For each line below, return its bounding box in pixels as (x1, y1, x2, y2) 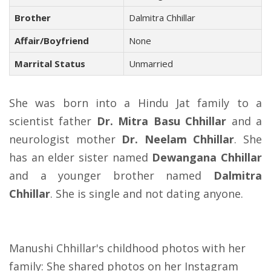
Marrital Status (15, 57, 85, 70)
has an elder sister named (9, 150, 152, 165)
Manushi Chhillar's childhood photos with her (9, 241, 246, 255)
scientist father (9, 114, 97, 128)
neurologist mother (9, 132, 122, 146)
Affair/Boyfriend (15, 34, 89, 47)
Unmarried (129, 57, 173, 70)
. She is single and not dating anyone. (50, 186, 243, 201)
